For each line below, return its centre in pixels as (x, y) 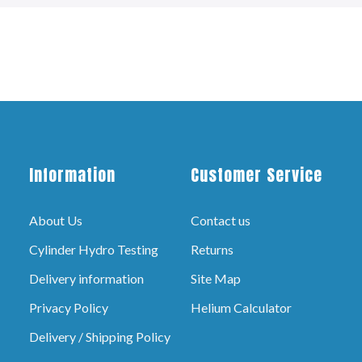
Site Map (216, 278)
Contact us (221, 220)
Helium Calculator (241, 307)
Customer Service (257, 175)
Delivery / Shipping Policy (100, 337)
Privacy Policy (69, 307)
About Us (56, 220)
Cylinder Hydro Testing (94, 249)
